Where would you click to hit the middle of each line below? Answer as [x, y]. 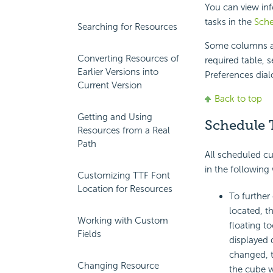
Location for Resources [125, 189]
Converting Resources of [128, 58]
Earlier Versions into [118, 72]
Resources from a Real [124, 130]
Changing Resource [118, 266]
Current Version [110, 85]
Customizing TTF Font [124, 175]
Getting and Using [115, 117]
